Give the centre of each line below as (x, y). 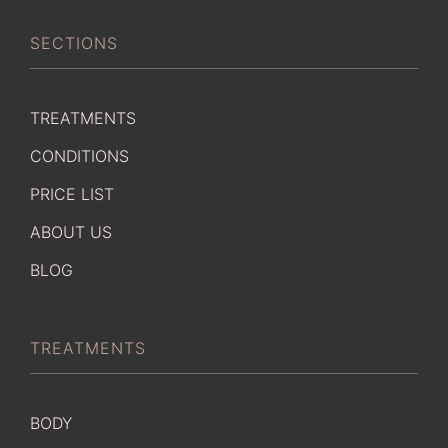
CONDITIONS (79, 155)
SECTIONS (74, 42)
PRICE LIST (72, 193)
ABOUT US (71, 231)
